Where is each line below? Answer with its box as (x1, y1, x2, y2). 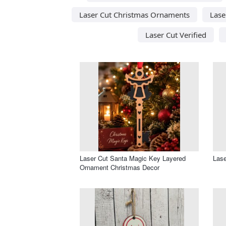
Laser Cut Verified (145, 29, 206, 40)
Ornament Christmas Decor (80, 162, 159, 172)
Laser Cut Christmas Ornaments (79, 9, 190, 20)
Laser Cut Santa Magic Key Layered (80, 153, 186, 163)
